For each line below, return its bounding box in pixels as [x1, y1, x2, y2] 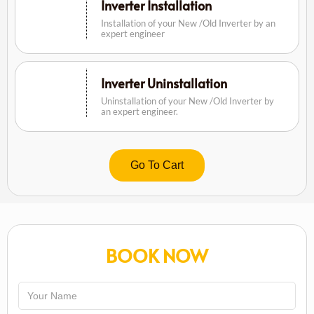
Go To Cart [130, 158, 184, 171]
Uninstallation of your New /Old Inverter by [100, 95, 274, 107]
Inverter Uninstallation [100, 74, 227, 92]
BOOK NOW [106, 242, 208, 268]
